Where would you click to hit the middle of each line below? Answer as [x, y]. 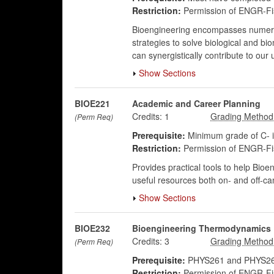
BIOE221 [92, 103]
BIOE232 [92, 228]
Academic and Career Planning [196, 103]
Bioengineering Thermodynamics [201, 228]
